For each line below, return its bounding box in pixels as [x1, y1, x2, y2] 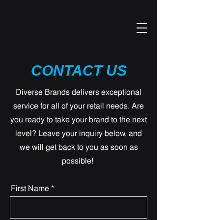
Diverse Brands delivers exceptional [16, 85, 141, 99]
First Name [11, 181, 49, 195]
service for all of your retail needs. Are [13, 99, 144, 112]
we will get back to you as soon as [19, 140, 138, 154]
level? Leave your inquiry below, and [15, 126, 142, 140]
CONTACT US [30, 62, 127, 79]
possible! [62, 154, 95, 167]
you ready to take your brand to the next [10, 112, 147, 126]
